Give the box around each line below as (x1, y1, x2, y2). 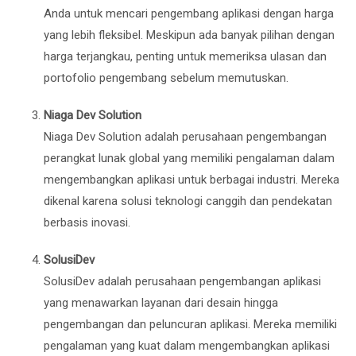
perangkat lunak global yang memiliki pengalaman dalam (44, 150, 335, 165)
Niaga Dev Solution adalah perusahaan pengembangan (44, 129, 327, 144)
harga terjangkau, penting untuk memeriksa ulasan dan (44, 48, 327, 64)
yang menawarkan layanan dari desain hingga (44, 295, 278, 310)
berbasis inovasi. (44, 215, 130, 230)
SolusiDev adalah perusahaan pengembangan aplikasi (44, 273, 321, 288)
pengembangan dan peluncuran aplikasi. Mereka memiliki (44, 316, 337, 331)
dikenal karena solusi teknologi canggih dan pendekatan (44, 193, 332, 208)
